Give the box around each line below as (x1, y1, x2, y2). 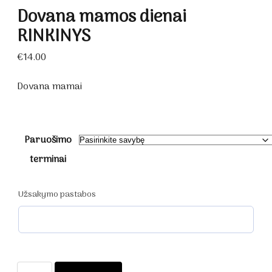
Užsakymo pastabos (18, 188, 96, 202)
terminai (30, 152, 66, 168)
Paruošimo (24, 132, 72, 148)
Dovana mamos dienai (17, 4, 186, 32)
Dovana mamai (17, 79, 82, 95)
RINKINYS (17, 23, 90, 51)
